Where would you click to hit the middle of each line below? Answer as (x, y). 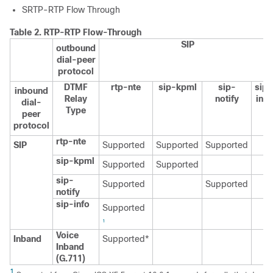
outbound (76, 48)
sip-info (73, 204)
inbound (31, 91)
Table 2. (27, 32)
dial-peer (76, 60)
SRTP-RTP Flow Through (71, 10)
